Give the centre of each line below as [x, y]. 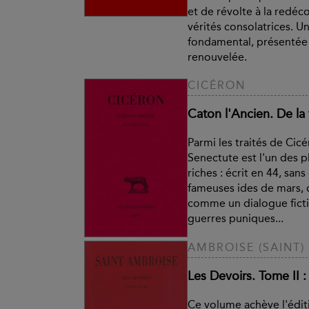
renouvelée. [217, 57]
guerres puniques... [236, 218]
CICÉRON [217, 85]
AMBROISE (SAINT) [246, 247]
